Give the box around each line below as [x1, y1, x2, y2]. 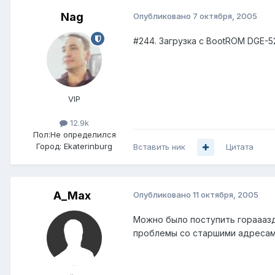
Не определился [50, 130, 116, 140]
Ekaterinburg [64, 141, 112, 152]
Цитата [226, 142, 254, 152]
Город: [36, 141, 61, 152]
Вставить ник [133, 142, 185, 152]
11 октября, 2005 [193, 190, 258, 200]
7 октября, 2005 [193, 11, 257, 21]
